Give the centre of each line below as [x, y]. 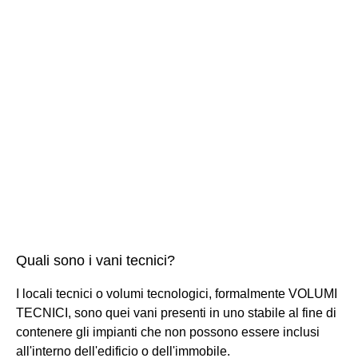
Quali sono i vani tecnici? [95, 260]
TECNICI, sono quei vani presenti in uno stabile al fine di [176, 312]
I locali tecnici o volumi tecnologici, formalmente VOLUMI [177, 293]
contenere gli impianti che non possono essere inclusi [168, 332]
